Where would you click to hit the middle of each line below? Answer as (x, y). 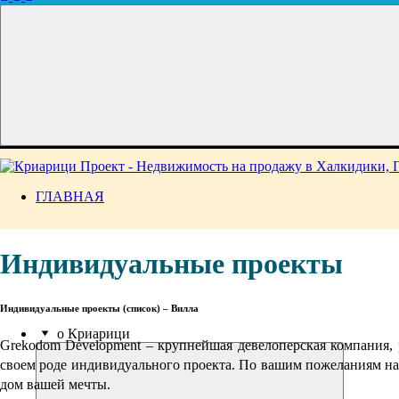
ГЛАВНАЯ (70, 196)
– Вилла (179, 309)
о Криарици (93, 334)
